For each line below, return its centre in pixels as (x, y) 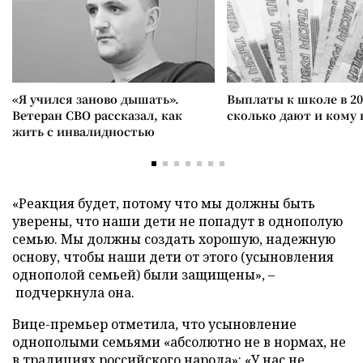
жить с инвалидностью (83, 131)
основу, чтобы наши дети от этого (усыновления (173, 257)
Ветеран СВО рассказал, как (97, 115)
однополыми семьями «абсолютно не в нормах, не (179, 342)
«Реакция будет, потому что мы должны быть (164, 203)
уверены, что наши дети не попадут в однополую (177, 221)
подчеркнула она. (73, 293)
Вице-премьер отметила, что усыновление (154, 324)
